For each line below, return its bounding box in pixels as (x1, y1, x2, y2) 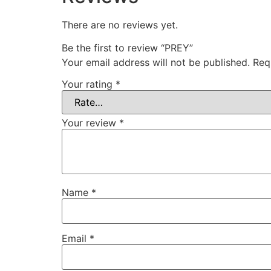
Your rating (62, 77, 116, 90)
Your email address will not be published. (62, 56, 250, 68)
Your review (62, 116, 119, 129)
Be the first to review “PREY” (62, 41, 193, 54)
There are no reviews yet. (62, 18, 178, 31)
